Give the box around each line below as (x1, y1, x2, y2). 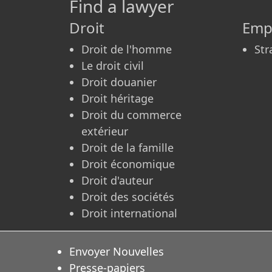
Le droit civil (81, 58, 144, 73)
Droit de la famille (81, 140, 174, 155)
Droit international (81, 206, 177, 221)
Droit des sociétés (81, 189, 174, 205)
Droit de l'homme (81, 42, 172, 57)
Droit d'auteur (81, 173, 153, 188)
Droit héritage (81, 91, 154, 106)
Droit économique (81, 157, 175, 172)
